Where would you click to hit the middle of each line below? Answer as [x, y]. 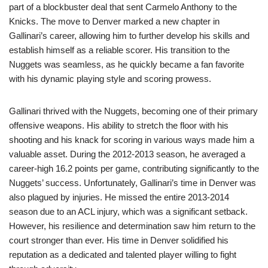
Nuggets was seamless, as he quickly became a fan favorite [127, 65]
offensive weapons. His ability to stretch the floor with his [119, 126]
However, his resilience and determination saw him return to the [132, 226]
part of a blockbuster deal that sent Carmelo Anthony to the [123, 7]
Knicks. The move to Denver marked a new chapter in [114, 22]
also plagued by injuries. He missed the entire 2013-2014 [119, 197]
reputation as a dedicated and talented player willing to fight [123, 255]
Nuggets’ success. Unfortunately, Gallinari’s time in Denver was [133, 183]
